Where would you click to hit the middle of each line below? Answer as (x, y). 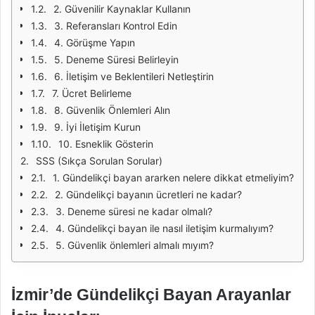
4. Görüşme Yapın (95, 43)
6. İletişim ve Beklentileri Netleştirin (134, 76)
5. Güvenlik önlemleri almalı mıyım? (135, 245)
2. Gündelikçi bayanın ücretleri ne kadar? (148, 194)
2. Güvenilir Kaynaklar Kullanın (122, 9)
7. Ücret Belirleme (92, 93)
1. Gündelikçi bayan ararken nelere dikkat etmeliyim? (173, 178)
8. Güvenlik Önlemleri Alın (112, 110)
